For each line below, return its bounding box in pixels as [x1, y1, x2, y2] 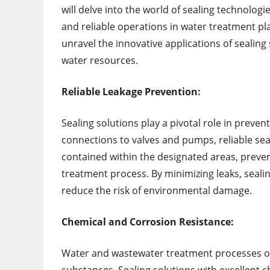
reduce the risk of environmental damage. [61, 184, 252, 198]
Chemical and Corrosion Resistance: [61, 215, 234, 229]
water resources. [61, 54, 138, 67]
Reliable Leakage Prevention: [61, 85, 201, 99]
